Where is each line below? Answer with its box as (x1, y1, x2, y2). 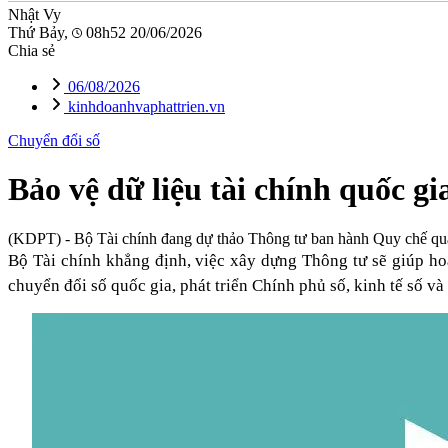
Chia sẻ (8, 42, 55, 59)
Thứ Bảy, (8, 24, 72, 41)
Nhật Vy (8, 6, 61, 23)
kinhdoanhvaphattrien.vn (64, 98, 225, 115)
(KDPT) (8, 229, 61, 247)
